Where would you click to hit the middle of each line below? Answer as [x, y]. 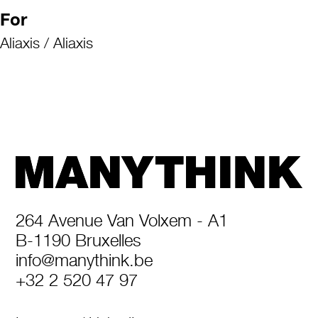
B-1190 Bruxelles [78, 240]
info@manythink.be [84, 260]
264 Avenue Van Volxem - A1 [121, 220]
